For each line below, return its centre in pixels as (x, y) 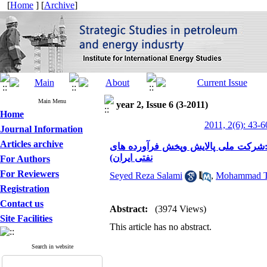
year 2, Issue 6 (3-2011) (162, 105)
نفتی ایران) (131, 158)
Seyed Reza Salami (146, 176)
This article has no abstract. (161, 227)
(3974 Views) (181, 209)
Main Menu (52, 101)
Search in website (52, 246)
